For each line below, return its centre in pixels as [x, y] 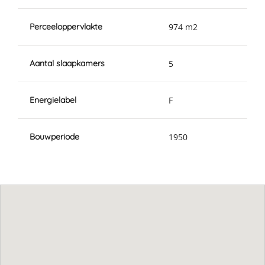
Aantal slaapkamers [67, 63]
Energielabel [53, 100]
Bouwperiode [54, 136]
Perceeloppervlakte [66, 26]
